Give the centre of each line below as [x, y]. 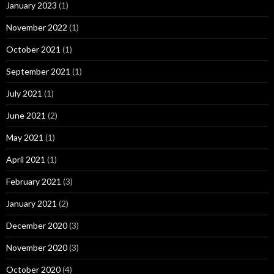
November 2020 [37, 247]
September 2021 [38, 71]
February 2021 [34, 181]
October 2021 [33, 49]
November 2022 [37, 27]
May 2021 [25, 137]
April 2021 [26, 159]
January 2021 [31, 203]
